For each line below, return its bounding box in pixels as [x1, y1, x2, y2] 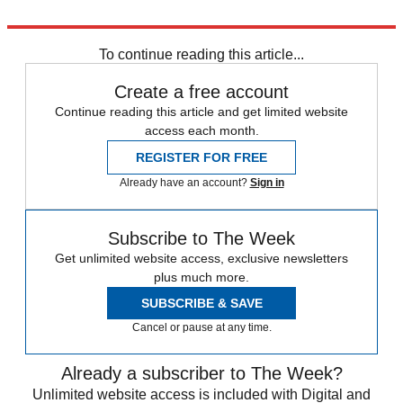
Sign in [249, 176, 284, 190]
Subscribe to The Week [108, 228, 295, 249]
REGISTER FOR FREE [136, 150, 267, 166]
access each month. [144, 123, 259, 139]
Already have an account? [119, 176, 250, 190]
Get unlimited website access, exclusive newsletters [55, 251, 348, 266]
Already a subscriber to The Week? [60, 363, 343, 384]
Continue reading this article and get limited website [55, 104, 348, 120]
